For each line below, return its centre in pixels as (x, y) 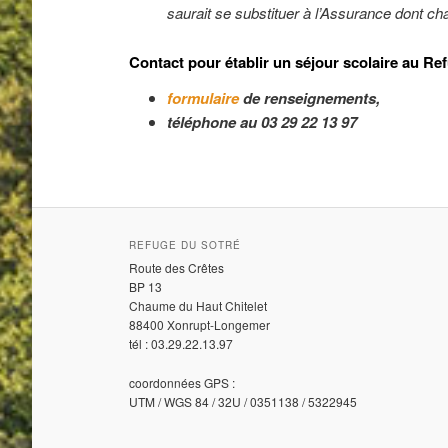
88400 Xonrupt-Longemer (200, 325)
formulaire (202, 97)
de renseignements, (309, 97)
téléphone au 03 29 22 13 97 (261, 121)
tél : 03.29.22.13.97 (181, 344)
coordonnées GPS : (182, 382)
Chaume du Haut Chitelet (198, 306)
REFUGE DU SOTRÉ (185, 245)
